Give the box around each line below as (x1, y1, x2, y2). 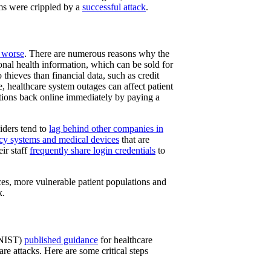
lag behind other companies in (49, 123, 163, 134)
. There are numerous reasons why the (24, 48, 169, 59)
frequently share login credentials (30, 145, 155, 156)
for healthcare (98, 234, 152, 245)
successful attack (82, 1, 146, 12)
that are (119, 134, 149, 145)
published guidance (24, 234, 98, 245)
